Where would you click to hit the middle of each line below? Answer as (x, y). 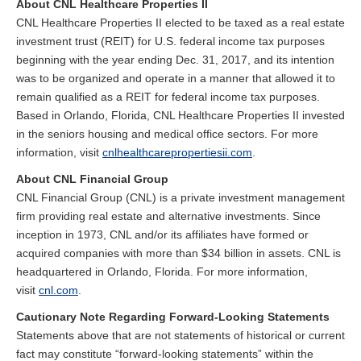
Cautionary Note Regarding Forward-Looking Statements (173, 316)
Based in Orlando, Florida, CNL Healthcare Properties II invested (180, 115)
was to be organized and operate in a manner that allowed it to (176, 78)
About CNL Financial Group (92, 178)
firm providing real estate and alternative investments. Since (168, 216)
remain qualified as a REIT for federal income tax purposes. (168, 96)
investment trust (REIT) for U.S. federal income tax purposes (170, 41)
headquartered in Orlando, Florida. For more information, (162, 271)
